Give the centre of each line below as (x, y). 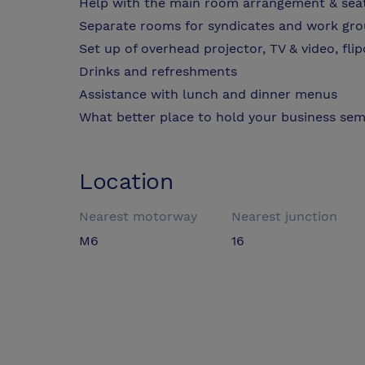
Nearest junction (285, 217)
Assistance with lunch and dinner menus (208, 95)
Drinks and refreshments (158, 72)
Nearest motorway (138, 217)
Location (126, 182)
